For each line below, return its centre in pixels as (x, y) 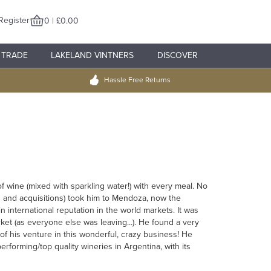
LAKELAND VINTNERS (93, 55)
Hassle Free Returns (137, 80)
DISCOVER (177, 55)
